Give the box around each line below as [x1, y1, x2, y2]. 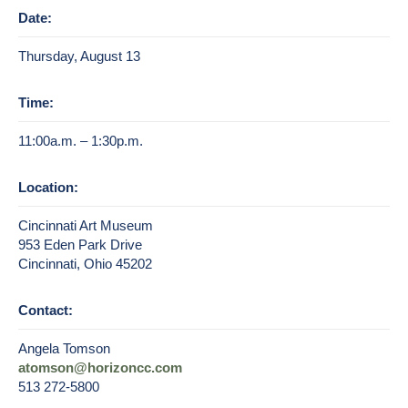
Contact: [18, 302, 73, 319]
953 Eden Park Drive [18, 237, 142, 253]
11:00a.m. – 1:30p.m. [18, 133, 143, 149]
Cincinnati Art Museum [18, 218, 153, 234]
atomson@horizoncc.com [18, 360, 182, 376]
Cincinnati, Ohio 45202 [18, 256, 152, 272]
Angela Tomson [18, 341, 110, 357]
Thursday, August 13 [18, 48, 140, 65]
